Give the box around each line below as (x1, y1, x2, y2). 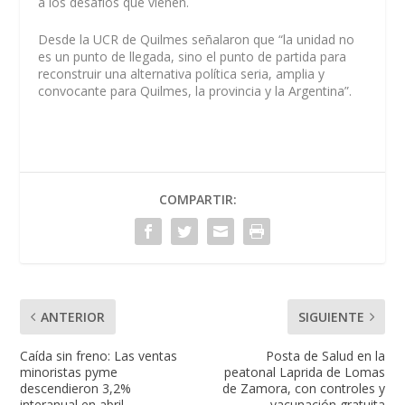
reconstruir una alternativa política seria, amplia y (38, 64, 325, 82)
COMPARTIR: (159, 190, 237, 208)
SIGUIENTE (297, 307, 364, 325)
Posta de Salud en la (265, 346, 385, 364)
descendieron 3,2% (20, 379, 132, 397)
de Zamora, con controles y (221, 379, 385, 397)
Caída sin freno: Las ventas (20, 346, 178, 364)
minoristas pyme (20, 363, 118, 381)
